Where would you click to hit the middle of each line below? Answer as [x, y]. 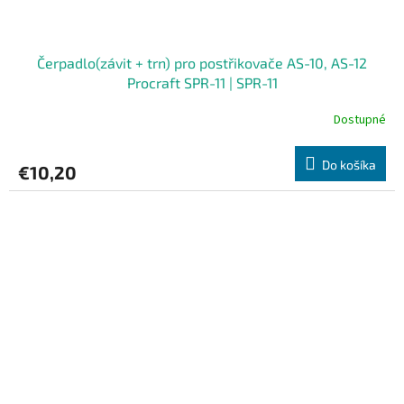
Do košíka [349, 165]
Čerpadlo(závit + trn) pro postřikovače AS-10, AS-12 [202, 63]
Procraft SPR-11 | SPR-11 [202, 83]
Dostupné [360, 119]
